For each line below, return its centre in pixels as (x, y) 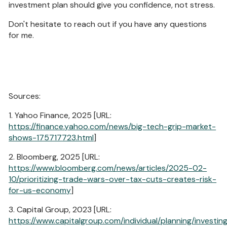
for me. (22, 35)
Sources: (25, 96)
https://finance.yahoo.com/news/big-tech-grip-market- (112, 126)
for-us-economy (40, 190)
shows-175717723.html (51, 137)
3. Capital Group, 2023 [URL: (60, 209)
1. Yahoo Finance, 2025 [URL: (60, 115)
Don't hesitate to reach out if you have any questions (108, 24)
